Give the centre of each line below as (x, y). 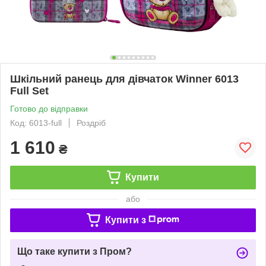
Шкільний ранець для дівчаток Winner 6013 (124, 79)
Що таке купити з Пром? (75, 251)
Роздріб (91, 123)
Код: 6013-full (36, 123)
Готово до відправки (49, 108)
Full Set (29, 91)
